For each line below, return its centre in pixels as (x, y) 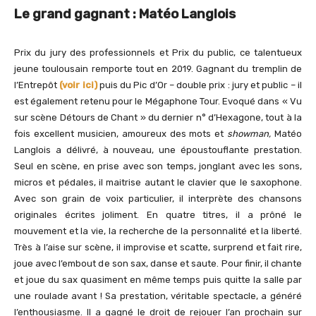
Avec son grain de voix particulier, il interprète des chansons (158, 198)
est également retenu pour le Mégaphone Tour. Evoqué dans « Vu (158, 101)
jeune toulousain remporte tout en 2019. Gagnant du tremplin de (158, 68)
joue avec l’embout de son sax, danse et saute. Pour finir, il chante (158, 263)
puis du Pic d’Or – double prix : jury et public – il (200, 85)
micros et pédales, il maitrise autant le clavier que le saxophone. (158, 182)
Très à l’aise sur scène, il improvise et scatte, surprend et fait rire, (158, 247)
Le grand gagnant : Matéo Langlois (125, 14)
